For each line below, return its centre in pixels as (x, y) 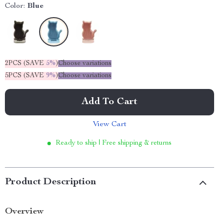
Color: (15, 6)
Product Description (51, 182)
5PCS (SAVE (25, 76)
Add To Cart (109, 102)
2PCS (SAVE (25, 64)
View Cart (109, 125)
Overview (24, 212)
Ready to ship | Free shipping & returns (114, 143)
